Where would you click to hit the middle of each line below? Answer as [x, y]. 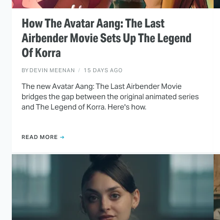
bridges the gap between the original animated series [110, 97]
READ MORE [40, 137]
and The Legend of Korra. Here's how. [84, 107]
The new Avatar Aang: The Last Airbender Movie [102, 86]
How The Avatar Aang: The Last [93, 24]
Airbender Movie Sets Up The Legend [107, 38]
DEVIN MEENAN [52, 70]
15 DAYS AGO [103, 70]
